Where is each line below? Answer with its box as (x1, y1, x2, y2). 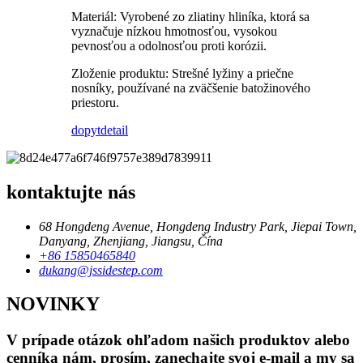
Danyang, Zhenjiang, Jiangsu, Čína (39, 233, 223, 248)
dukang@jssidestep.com (39, 263, 163, 277)
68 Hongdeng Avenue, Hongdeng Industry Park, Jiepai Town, (39, 219, 357, 233)
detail (100, 122, 128, 137)
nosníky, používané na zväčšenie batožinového (71, 80, 310, 95)
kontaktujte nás (6, 181, 135, 203)
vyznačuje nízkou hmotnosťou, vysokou (71, 23, 277, 38)
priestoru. (71, 95, 119, 109)
